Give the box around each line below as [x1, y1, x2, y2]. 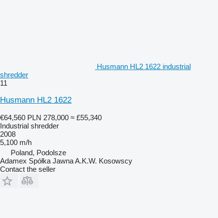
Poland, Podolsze [11, 148, 66, 157]
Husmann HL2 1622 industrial [97, 62, 191, 71]
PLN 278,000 [27, 113, 69, 122]
